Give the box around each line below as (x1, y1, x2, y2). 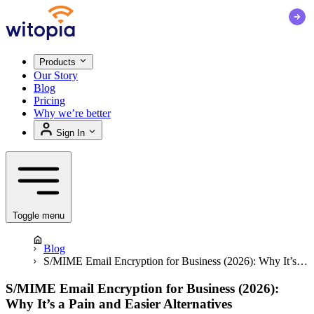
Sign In (53, 128, 88, 139)
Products (39, 57, 78, 68)
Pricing (34, 95, 65, 107)
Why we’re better (34, 107, 111, 120)
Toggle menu (13, 210, 64, 221)
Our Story (34, 69, 78, 82)
